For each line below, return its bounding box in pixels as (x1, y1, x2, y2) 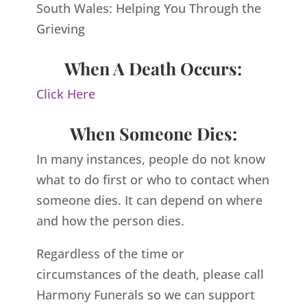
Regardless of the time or (36, 245, 184, 262)
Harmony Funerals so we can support (36, 286, 255, 304)
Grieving (36, 21, 85, 38)
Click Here (36, 86, 95, 103)
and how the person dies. (36, 212, 184, 230)
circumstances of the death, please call (36, 266, 264, 283)
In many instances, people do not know (36, 151, 265, 168)
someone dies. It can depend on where (36, 192, 262, 209)
